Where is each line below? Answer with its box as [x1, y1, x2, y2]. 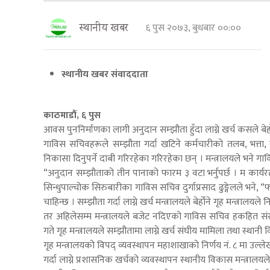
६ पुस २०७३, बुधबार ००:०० [146, 20, 246, 37]
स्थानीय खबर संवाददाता [61, 66, 151, 83]
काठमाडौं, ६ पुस [43, 107, 103, 124]
